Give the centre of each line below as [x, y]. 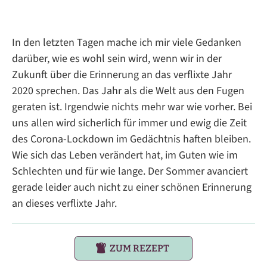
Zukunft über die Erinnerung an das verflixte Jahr [122, 75]
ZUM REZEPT [139, 249]
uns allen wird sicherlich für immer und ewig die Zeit [129, 123]
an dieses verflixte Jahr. [64, 204]
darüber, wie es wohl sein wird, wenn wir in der [117, 59]
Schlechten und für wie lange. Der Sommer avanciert [130, 172]
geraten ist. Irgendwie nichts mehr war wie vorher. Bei [132, 107]
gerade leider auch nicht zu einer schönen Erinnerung [132, 188]
